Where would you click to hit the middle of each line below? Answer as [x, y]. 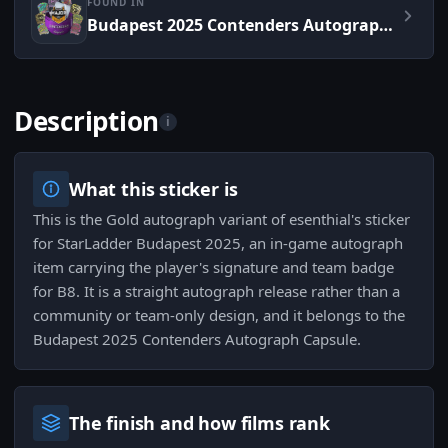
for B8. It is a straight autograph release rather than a [216, 291]
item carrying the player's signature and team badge [213, 267]
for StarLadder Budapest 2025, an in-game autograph [218, 243]
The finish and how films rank [199, 423]
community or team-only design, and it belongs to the [219, 315]
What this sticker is [153, 189]
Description [87, 121]
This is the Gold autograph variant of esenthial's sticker [221, 219]
